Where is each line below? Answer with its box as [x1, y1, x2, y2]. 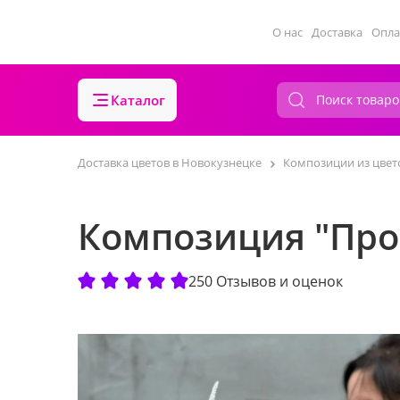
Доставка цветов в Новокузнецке [78, 154, 262, 171]
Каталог [111, 91, 165, 109]
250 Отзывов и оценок [188, 271, 343, 291]
